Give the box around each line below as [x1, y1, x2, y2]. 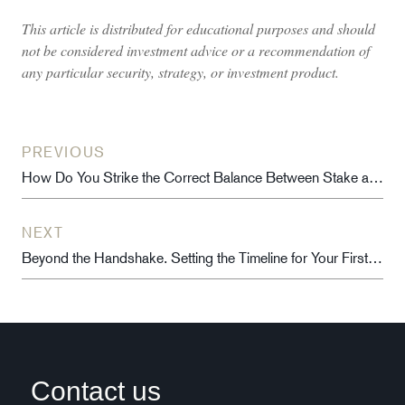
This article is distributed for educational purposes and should [22, 19, 375, 39]
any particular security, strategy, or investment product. [22, 62, 339, 82]
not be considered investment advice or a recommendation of [22, 41, 370, 61]
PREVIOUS [22, 143, 106, 161]
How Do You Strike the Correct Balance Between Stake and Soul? [369, 168, 383, 186]
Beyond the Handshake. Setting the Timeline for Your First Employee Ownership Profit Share [368, 249, 382, 267]
